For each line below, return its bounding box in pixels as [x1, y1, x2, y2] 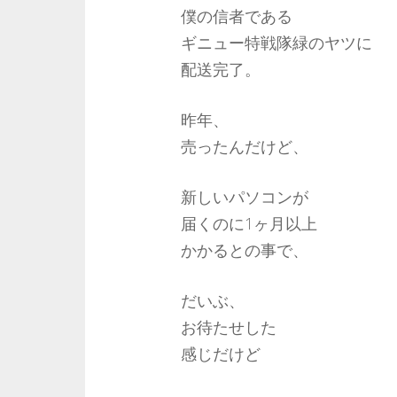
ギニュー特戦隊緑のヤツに [180, 32, 372, 53]
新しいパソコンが [180, 186, 308, 207]
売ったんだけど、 [180, 136, 308, 157]
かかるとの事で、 [180, 239, 308, 261]
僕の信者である [180, 5, 292, 27]
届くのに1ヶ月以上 [180, 213, 317, 234]
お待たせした [180, 316, 276, 338]
